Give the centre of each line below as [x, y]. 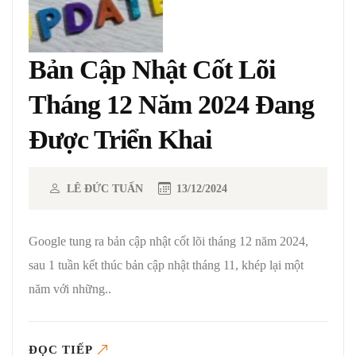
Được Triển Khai [120, 139]
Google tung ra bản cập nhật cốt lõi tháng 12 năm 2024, [168, 241]
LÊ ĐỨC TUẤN [105, 188]
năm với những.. [70, 288]
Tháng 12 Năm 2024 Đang [171, 104]
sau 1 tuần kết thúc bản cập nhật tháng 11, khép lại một [166, 265]
